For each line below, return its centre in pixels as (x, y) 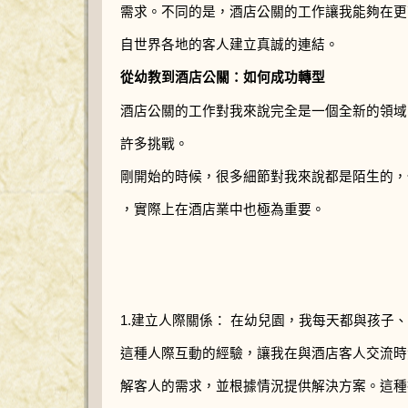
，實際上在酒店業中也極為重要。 (223, 210)
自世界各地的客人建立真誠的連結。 (229, 45)
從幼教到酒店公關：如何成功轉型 (223, 78)
